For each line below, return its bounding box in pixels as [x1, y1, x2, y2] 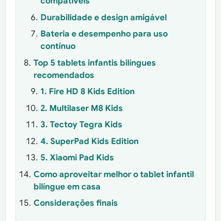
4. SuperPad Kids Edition [40, 136, 139, 147]
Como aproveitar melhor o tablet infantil [33, 169, 194, 180]
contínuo [40, 41, 75, 52]
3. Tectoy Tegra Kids [40, 119, 122, 130]
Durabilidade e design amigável [40, 12, 167, 23]
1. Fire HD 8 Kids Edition [40, 86, 135, 97]
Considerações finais [33, 198, 118, 209]
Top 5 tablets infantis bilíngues [33, 57, 156, 68]
